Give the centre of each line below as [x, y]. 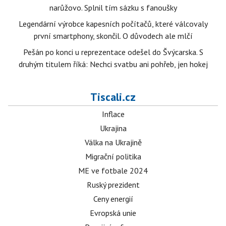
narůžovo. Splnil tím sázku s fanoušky [113, 8]
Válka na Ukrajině [113, 142]
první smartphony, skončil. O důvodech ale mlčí [113, 36]
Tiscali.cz [113, 97]
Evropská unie [113, 213]
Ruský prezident [113, 185]
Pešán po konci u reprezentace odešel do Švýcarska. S [113, 52]
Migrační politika [113, 156]
